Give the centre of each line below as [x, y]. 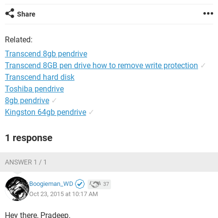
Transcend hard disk [40, 77]
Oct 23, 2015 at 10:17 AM [64, 194]
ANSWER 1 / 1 [26, 162]
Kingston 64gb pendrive [45, 112]
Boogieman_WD [51, 184]
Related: [19, 40]
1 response [29, 138]
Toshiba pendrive [34, 89]
